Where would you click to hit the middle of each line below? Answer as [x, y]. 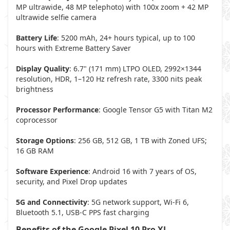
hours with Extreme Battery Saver [73, 48]
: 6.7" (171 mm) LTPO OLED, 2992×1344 [135, 69]
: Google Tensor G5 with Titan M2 [156, 110]
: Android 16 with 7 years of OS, [142, 171]
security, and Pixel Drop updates [72, 181]
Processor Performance [57, 110]
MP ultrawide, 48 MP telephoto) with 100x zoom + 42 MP [112, 7]
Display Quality [43, 69]
